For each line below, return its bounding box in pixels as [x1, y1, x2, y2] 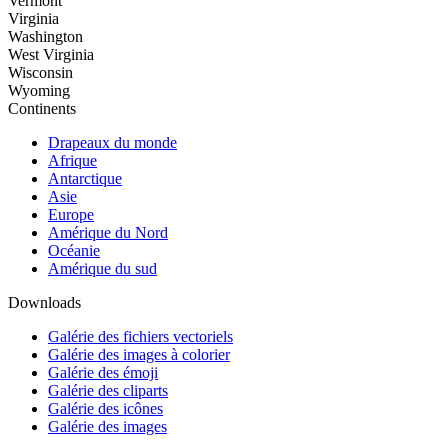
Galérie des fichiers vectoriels [48, 328, 233, 346]
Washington [8, 28, 83, 46]
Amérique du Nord [48, 224, 168, 242]
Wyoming [8, 82, 70, 100]
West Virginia [8, 46, 94, 64]
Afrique [48, 152, 97, 170]
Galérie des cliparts [48, 382, 168, 400]
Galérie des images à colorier [48, 346, 230, 364]
